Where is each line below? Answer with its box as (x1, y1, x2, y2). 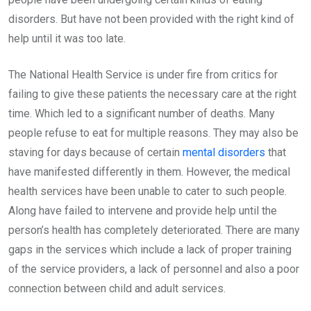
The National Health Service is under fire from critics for (8, 68, 278, 81)
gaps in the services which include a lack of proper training (8, 243, 292, 256)
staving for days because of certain (8, 146, 183, 159)
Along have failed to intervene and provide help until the (8, 204, 277, 217)
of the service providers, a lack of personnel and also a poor (8, 262, 299, 276)
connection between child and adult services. (8, 282, 228, 295)
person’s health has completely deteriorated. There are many (8, 224, 300, 237)
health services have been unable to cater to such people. (8, 185, 287, 198)
